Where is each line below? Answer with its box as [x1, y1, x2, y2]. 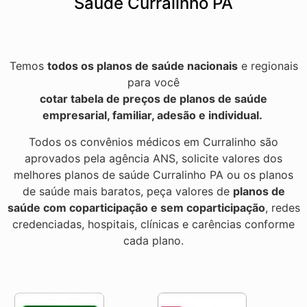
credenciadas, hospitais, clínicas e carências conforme [12, 217, 295, 231]
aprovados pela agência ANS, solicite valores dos [25, 151, 282, 165]
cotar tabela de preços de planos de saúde [40, 92, 267, 106]
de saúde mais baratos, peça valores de [22, 184, 233, 198]
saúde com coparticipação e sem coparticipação [7, 200, 265, 214]
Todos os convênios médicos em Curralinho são [29, 134, 278, 149]
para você [127, 75, 180, 90]
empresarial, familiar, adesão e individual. [42, 108, 265, 123]
